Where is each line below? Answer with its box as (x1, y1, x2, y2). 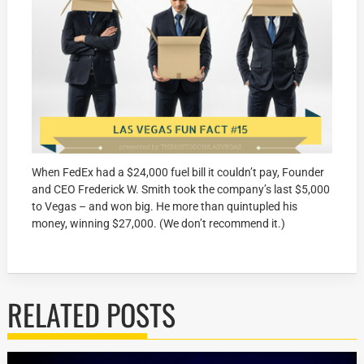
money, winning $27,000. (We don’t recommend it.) (32, 216, 286, 230)
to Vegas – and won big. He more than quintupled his (32, 199, 298, 213)
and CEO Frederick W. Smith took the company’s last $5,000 (32, 182, 331, 196)
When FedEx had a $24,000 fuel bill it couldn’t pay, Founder (32, 165, 325, 179)
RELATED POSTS (7, 292, 176, 336)
